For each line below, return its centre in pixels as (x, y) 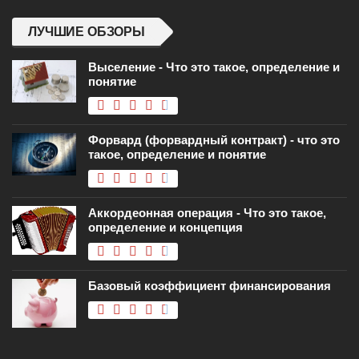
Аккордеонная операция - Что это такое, (207, 213)
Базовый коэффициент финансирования (210, 286)
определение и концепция (165, 228)
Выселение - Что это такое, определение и (214, 67)
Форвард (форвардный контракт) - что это (214, 140)
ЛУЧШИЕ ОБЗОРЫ (87, 32)
